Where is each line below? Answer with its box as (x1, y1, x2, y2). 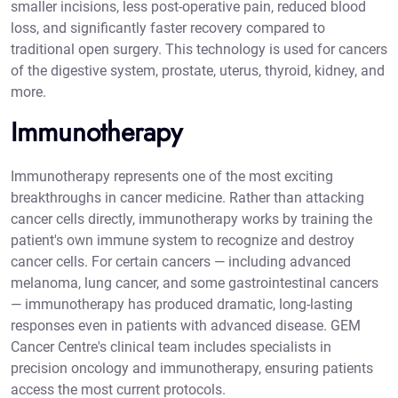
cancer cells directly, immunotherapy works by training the (11, 211, 372, 228)
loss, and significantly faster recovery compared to (11, 20, 325, 37)
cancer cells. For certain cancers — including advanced (11, 253, 351, 271)
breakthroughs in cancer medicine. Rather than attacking (11, 189, 364, 207)
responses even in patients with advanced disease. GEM (11, 317, 361, 335)
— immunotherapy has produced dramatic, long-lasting (11, 296, 353, 314)
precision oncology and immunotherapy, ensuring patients (11, 360, 373, 378)
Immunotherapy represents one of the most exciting (11, 168, 333, 186)
